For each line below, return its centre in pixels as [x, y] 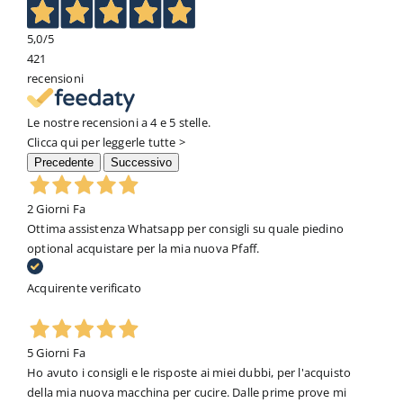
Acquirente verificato [84, 288]
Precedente [63, 163]
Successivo [142, 163]
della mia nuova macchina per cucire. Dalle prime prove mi [187, 393]
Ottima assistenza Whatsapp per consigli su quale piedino [185, 229]
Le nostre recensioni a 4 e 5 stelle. [119, 123]
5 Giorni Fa [56, 353]
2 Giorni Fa [56, 209]
